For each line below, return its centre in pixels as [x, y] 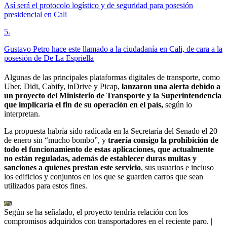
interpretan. [22, 114]
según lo [179, 105]
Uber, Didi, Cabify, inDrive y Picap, [63, 87]
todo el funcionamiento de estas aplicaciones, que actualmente [109, 149]
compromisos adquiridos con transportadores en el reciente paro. [106, 221]
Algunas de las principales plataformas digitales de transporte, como [112, 78]
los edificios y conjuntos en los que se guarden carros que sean [104, 177]
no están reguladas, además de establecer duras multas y [100, 159]
